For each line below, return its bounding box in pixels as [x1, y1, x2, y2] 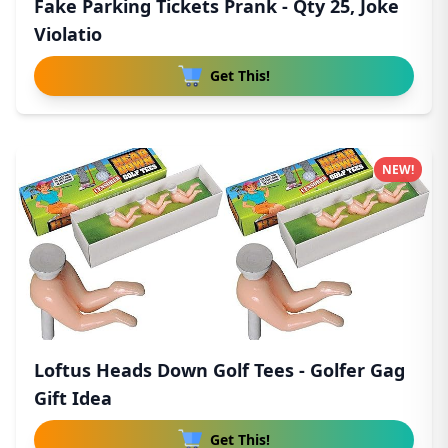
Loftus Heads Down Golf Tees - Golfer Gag [34, 358, 405, 382]
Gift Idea [34, 386, 112, 410]
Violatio [34, 22, 102, 46]
